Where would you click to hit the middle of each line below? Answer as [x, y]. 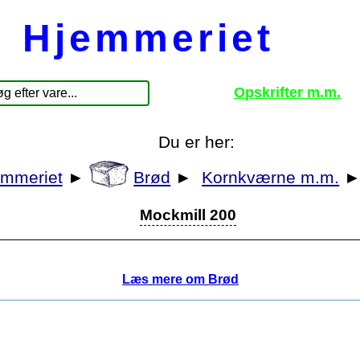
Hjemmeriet [148, 38]
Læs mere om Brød [180, 280]
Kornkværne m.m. [271, 177]
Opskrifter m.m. [288, 92]
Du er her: [196, 142]
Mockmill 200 [188, 215]
